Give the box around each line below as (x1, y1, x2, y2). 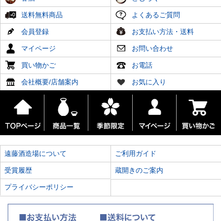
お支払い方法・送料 (130, 28, 194, 36)
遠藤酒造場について (4, 149, 67, 158)
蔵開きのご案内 (115, 166, 163, 175)
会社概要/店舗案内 (19, 78, 78, 86)
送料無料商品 (19, 11, 63, 19)
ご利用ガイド (115, 149, 156, 158)
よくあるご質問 (130, 11, 180, 19)
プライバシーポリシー (4, 183, 74, 191)
